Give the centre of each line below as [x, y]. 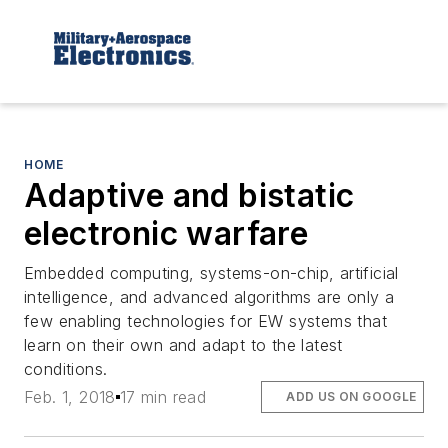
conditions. [66, 368]
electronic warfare [166, 233]
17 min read [163, 396]
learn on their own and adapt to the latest [183, 344]
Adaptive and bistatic [189, 195]
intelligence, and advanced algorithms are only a [209, 296]
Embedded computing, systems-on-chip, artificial [211, 272]
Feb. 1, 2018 [70, 396]
